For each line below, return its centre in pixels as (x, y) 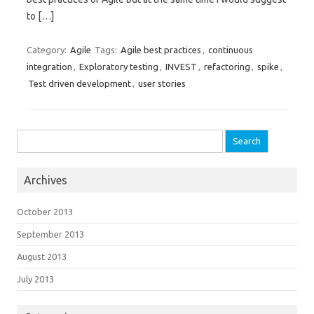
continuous (231, 50)
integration (49, 67)
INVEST (181, 67)
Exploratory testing (119, 67)
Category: (48, 50)
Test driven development (80, 83)
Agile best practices (161, 50)
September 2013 (50, 234)
